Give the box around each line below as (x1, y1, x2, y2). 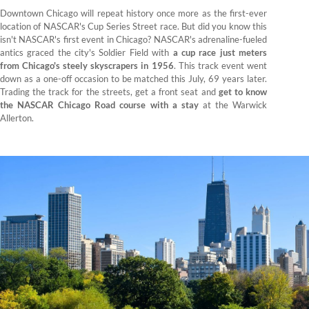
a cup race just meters (172, 47, 268, 59)
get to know (218, 86, 268, 98)
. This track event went (173, 60, 268, 72)
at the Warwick (198, 99, 268, 111)
